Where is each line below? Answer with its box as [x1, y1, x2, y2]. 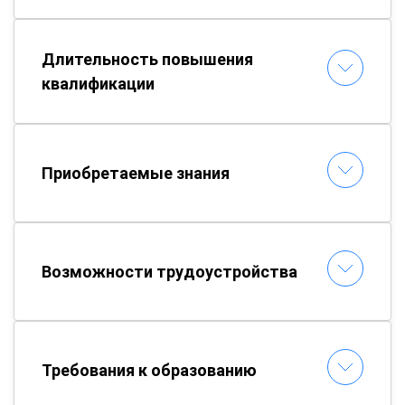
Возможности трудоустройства [42, 261, 297, 281]
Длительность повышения [42, 49, 253, 69]
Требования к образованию [42, 360, 257, 380]
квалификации [42, 73, 155, 93]
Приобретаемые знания [42, 163, 230, 183]
